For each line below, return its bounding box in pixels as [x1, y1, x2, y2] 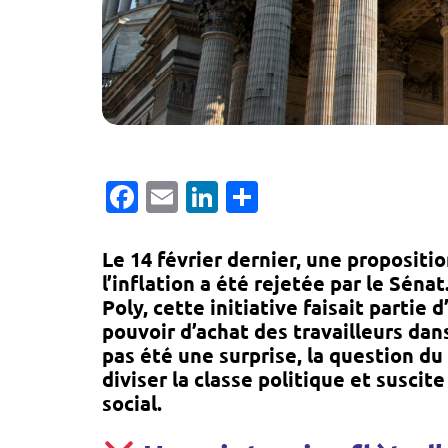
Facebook [138, 176, 280, 216]
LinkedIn [218, 176, 345, 216]
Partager [258, 176, 387, 216]
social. [102, 389, 162, 416]
